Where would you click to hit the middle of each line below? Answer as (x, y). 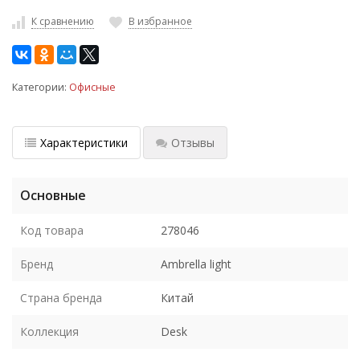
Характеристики (84, 142)
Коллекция (49, 331)
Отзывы (193, 142)
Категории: (41, 87)
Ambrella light (196, 264)
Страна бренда (61, 297)
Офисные (92, 87)
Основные (53, 195)
